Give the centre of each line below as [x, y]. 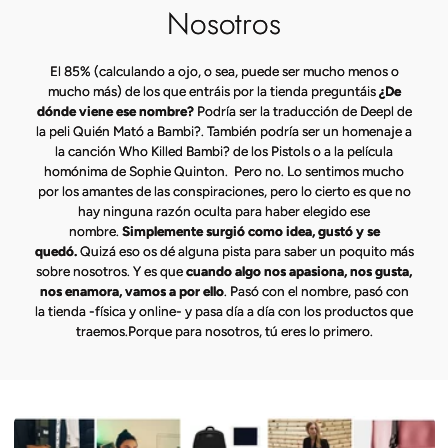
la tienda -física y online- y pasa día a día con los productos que [224, 310]
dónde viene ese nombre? [116, 110]
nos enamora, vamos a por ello [131, 290]
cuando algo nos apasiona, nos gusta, [299, 270]
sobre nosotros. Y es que [111, 270]
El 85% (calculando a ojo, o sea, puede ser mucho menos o [224, 70]
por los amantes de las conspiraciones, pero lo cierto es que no [224, 190]
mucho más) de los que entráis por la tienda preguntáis [213, 90]
